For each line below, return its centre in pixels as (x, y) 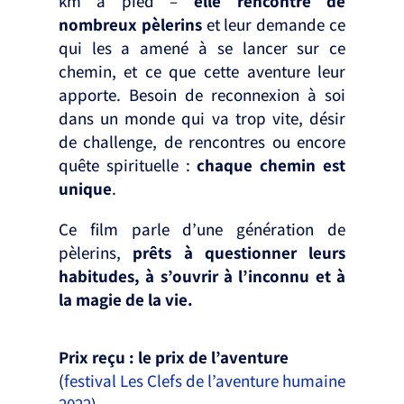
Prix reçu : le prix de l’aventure (173, 358)
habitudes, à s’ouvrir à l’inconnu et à (202, 276)
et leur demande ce (274, 25)
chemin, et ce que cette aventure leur (202, 72)
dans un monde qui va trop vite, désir (202, 119)
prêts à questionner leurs (239, 253)
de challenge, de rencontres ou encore (202, 142)
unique (85, 189)
